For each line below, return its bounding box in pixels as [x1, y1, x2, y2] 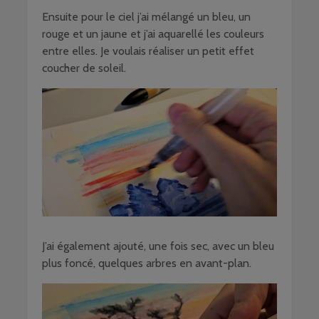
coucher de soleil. [42, 61, 126, 75]
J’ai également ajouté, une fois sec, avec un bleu [42, 239, 274, 253]
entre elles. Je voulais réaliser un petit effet [42, 44, 254, 58]
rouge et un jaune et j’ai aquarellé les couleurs [42, 27, 264, 41]
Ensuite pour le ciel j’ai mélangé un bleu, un [42, 10, 251, 24]
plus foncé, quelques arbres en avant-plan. [42, 256, 251, 271]
